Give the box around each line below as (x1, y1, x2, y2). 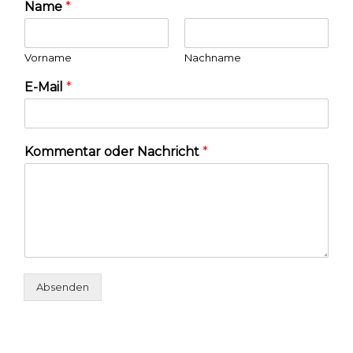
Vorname (24, 51, 72, 65)
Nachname (184, 51, 241, 65)
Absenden (36, 281, 89, 294)
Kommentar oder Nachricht (24, 144, 203, 160)
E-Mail (24, 80, 66, 95)
